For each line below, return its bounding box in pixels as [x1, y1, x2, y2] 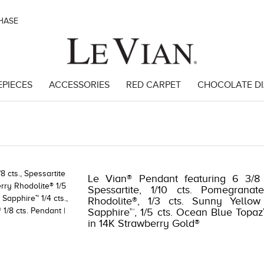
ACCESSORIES [48, 80, 110, 90]
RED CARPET [126, 80, 181, 90]
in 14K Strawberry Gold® [88, 217, 200, 229]
